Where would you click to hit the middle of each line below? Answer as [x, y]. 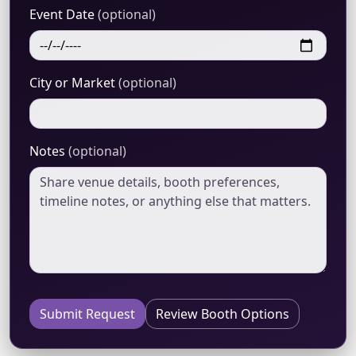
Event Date [64, 15]
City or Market [74, 83]
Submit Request [87, 314]
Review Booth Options [222, 314]
